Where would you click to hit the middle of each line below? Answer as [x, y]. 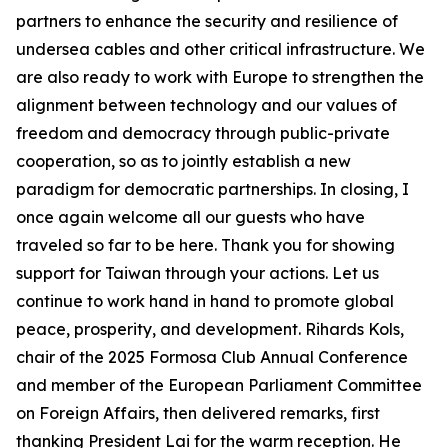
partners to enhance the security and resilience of [207, 21]
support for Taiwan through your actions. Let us [197, 273]
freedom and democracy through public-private [203, 133]
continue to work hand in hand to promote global [205, 301]
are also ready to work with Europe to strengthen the [220, 77]
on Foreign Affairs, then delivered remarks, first [198, 413]
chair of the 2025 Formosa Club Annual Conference [212, 357]
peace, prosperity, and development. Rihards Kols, [210, 329]
